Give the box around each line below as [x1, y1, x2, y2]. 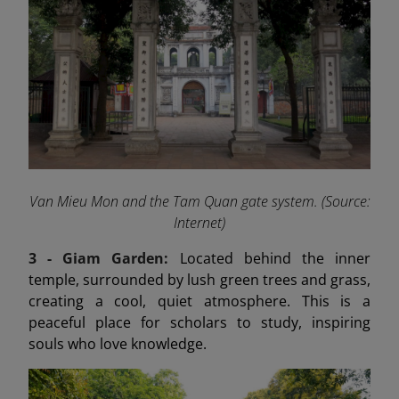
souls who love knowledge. [28, 333, 207, 354]
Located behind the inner [179, 248, 371, 268]
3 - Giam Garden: [28, 248, 180, 268]
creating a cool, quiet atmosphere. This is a [28, 290, 370, 311]
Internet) [174, 212, 225, 232]
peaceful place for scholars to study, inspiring [28, 312, 370, 332]
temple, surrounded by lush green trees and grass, [28, 269, 370, 289]
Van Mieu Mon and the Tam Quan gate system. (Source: [28, 191, 370, 211]
